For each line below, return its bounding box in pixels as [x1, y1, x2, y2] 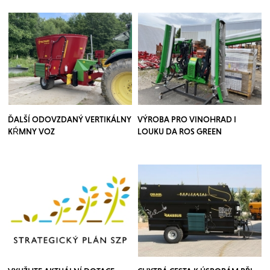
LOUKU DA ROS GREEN [137, 127, 222, 137]
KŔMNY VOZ [8, 127, 55, 137]
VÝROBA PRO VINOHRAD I [137, 115, 237, 125]
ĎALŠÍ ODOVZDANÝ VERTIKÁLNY [8, 115, 132, 125]
